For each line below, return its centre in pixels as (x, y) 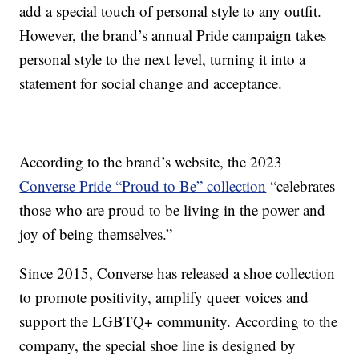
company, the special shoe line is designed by (158, 345)
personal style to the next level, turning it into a (163, 59)
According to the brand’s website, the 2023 (151, 162)
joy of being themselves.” (96, 234)
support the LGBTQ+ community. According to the (179, 321)
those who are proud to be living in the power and (173, 210)
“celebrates (301, 186)
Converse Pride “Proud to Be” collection (143, 186)
